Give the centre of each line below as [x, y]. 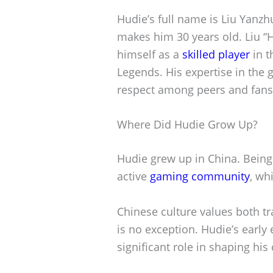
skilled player [216, 54]
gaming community [200, 176]
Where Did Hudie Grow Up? [187, 125]
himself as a [150, 54]
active [133, 176]
